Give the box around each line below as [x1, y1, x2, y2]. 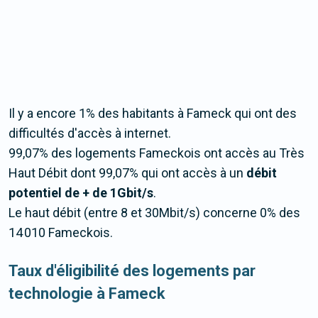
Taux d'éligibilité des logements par [9, 262, 256, 280]
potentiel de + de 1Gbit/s [9, 185, 153, 201]
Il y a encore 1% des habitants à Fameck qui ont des [9, 106, 297, 121]
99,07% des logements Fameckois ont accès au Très [9, 146, 305, 161]
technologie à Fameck [9, 285, 165, 303]
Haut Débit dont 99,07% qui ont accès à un [9, 165, 246, 181]
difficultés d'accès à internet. [9, 126, 171, 141]
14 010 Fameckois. [9, 225, 113, 241]
